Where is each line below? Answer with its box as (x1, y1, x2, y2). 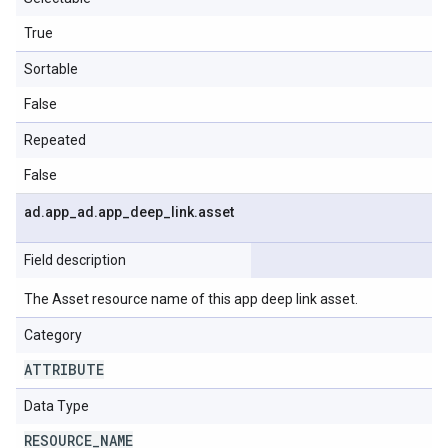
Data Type (24, 398, 89, 414)
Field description (24, 252, 126, 268)
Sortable (24, 61, 78, 77)
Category (24, 327, 82, 343)
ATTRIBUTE (24, 360, 104, 379)
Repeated (24, 132, 86, 148)
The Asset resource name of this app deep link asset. (24, 291, 358, 307)
